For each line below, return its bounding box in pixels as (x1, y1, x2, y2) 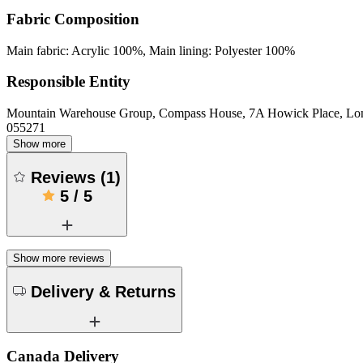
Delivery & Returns (31, 282, 176, 301)
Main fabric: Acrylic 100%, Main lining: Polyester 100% (6, 43, 295, 58)
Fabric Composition (6, 10, 139, 28)
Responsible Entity (6, 73, 130, 91)
